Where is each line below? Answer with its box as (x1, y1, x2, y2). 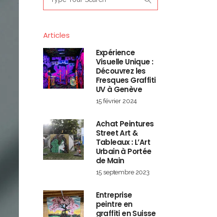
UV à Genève (95, 84, 142, 94)
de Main (95, 155, 124, 166)
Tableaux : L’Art (95, 137, 150, 147)
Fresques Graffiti (95, 75, 156, 85)
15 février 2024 (95, 97, 138, 105)
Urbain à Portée (95, 146, 152, 156)
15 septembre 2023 (95, 169, 150, 176)
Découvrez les (95, 66, 146, 76)
